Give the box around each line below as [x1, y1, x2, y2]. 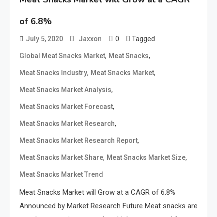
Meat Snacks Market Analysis [19, 85, 111, 93]
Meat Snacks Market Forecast [19, 102, 113, 110]
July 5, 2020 [26, 34, 63, 43]
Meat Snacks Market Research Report [19, 136, 138, 144]
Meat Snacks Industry [19, 68, 87, 77]
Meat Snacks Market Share [19, 153, 103, 161]
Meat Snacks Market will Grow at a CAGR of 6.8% [19, 187, 175, 197]
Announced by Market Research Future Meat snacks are [19, 201, 198, 210]
